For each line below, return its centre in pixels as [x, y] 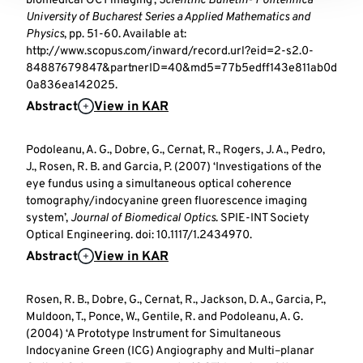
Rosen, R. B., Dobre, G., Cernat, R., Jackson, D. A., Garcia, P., [176, 301]
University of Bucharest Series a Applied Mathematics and [168, 18]
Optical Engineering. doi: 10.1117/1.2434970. [139, 236]
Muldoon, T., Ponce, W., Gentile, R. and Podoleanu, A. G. [164, 318]
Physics [45, 35]
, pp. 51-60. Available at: [125, 35]
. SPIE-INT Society [263, 219]
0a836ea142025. [72, 86]
